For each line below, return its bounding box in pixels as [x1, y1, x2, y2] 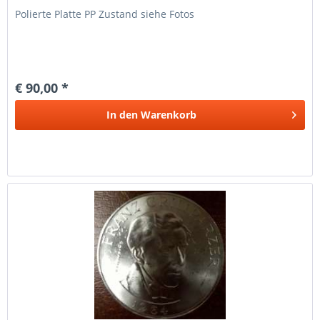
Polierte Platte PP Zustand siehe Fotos [15, 7, 195, 21]
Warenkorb [141, 108, 197, 122]
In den [106, 108, 139, 122]
